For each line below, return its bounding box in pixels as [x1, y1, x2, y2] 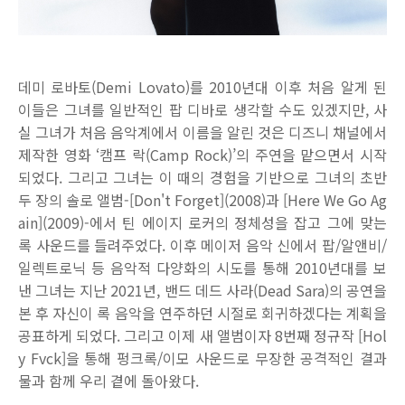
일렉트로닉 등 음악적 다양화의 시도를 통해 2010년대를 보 [18, 257, 387, 278]
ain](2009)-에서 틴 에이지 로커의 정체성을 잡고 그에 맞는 [18, 212, 387, 233]
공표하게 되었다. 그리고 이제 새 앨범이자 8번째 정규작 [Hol [18, 325, 387, 346]
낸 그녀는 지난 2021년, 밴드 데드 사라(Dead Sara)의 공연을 [18, 279, 387, 301]
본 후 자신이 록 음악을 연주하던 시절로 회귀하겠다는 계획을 [18, 302, 387, 324]
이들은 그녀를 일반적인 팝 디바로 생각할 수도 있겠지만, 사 [18, 99, 387, 120]
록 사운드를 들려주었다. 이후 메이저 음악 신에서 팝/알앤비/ [18, 234, 387, 256]
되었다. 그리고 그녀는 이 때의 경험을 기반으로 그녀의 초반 [18, 166, 387, 188]
